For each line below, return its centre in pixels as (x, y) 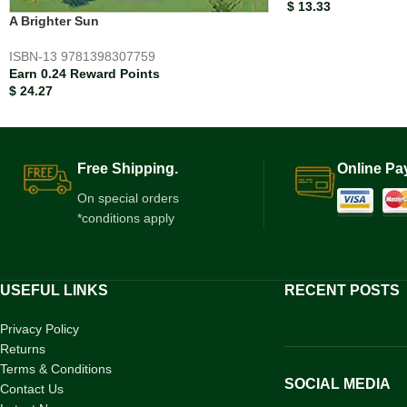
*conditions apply (126, 218)
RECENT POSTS (342, 291)
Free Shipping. (128, 169)
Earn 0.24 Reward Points (84, 74)
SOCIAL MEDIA (337, 384)
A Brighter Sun (54, 21)
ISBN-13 (35, 57)
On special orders (128, 199)
